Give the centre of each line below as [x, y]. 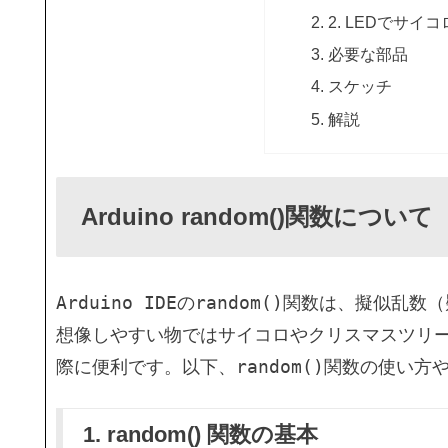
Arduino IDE [116, 303]
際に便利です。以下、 [146, 367]
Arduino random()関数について [257, 216]
